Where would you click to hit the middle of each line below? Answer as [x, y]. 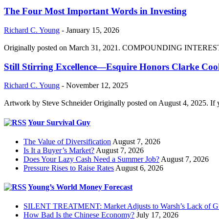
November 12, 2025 [97, 86]
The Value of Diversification [67, 141]
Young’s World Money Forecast [80, 187]
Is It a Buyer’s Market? [59, 150]
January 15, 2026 [93, 30]
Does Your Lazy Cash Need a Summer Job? [91, 159]
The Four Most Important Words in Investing [95, 11]
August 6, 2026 [139, 168]
